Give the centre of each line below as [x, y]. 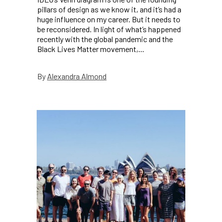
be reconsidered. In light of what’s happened [109, 29]
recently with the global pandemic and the [105, 39]
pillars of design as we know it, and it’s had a [109, 9]
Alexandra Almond [77, 76]
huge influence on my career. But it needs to [109, 19]
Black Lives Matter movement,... [91, 49]
